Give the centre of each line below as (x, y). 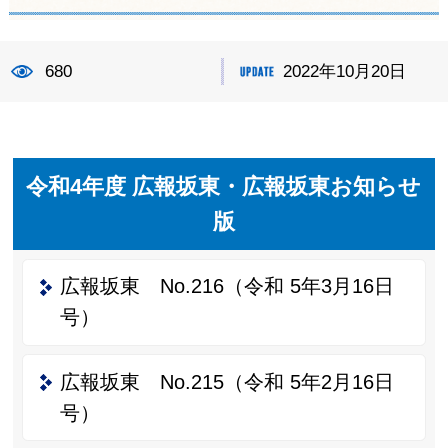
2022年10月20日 (345, 71)
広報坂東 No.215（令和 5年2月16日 (226, 381)
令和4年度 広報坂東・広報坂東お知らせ (224, 186)
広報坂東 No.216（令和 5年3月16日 (226, 286)
